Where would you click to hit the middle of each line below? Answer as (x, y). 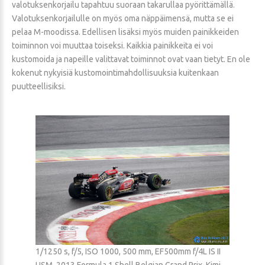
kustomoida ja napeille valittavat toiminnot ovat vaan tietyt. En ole (131, 59)
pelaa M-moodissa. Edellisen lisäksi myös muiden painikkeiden (125, 32)
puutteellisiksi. (39, 86)
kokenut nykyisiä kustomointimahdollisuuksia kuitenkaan (115, 72)
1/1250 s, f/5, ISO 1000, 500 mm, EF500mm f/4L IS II (128, 251)
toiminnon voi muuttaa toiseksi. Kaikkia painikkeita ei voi (112, 45)
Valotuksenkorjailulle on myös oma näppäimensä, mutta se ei (123, 18)
